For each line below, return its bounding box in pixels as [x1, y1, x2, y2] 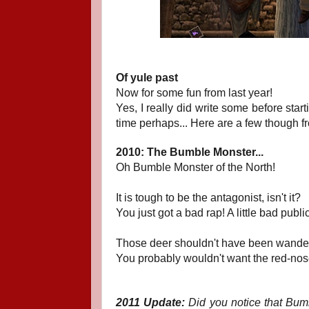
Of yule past [116, 72, 178, 83]
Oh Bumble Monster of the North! [116, 161, 275, 173]
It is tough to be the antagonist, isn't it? [116, 192, 301, 203]
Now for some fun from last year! [116, 87, 272, 99]
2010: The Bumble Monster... [116, 146, 263, 158]
